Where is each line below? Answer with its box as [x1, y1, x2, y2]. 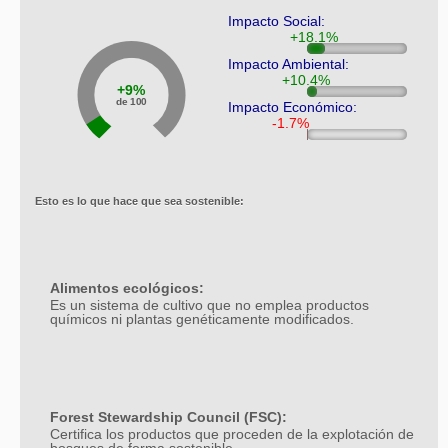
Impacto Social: [227, 13, 325, 30]
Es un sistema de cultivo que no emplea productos [50, 297, 369, 314]
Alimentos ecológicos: [50, 280, 204, 297]
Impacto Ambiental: [227, 56, 349, 73]
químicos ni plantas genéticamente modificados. [50, 311, 354, 328]
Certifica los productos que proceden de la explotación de [50, 426, 414, 443]
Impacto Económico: [227, 99, 357, 116]
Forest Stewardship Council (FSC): [50, 409, 287, 426]
